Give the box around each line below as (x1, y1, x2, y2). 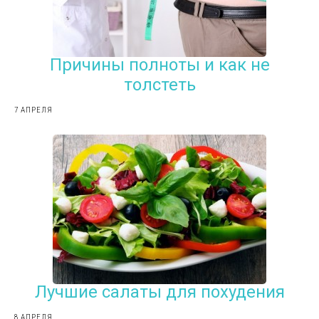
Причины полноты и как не (49, 54, 270, 75)
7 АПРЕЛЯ (14, 105, 53, 115)
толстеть (123, 74, 196, 95)
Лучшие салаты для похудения (34, 281, 285, 302)
